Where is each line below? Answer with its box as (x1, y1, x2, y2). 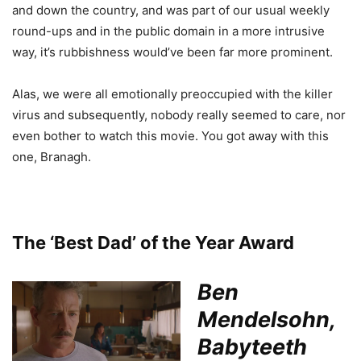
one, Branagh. (12, 148, 91, 164)
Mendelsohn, (197, 305, 335, 333)
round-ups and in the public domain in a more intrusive (12, 23, 325, 39)
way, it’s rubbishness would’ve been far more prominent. (12, 44, 333, 60)
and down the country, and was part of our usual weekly (12, 2, 330, 18)
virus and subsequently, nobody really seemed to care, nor (12, 106, 346, 122)
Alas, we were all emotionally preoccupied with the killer (12, 85, 333, 102)
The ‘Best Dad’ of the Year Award (12, 231, 294, 253)
